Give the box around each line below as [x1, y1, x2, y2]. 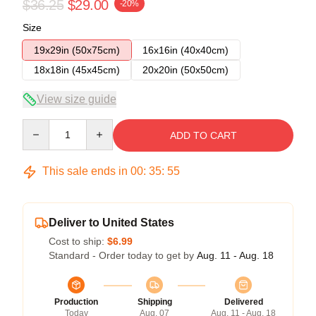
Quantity [22, 120, 59, 131]
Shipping [137, 297, 172, 307]
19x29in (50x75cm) [34, 44, 120, 56]
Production [54, 297, 98, 307]
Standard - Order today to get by [49, 250, 197, 261]
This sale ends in [39, 165, 130, 177]
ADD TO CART [169, 130, 237, 141]
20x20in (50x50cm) [142, 64, 229, 75]
